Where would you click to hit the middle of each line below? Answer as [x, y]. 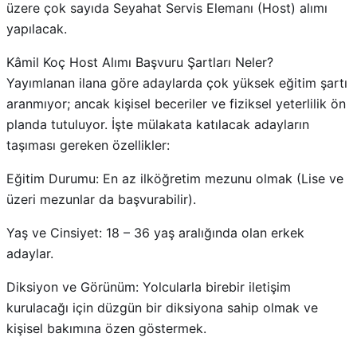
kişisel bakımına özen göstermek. [106, 328]
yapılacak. [37, 28]
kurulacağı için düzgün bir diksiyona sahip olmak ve [162, 307]
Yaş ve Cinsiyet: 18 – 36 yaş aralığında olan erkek [155, 232]
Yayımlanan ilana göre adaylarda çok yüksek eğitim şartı [177, 82]
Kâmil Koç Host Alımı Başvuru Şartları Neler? [140, 62]
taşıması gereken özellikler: [88, 145]
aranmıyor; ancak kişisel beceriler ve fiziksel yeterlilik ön [176, 103]
